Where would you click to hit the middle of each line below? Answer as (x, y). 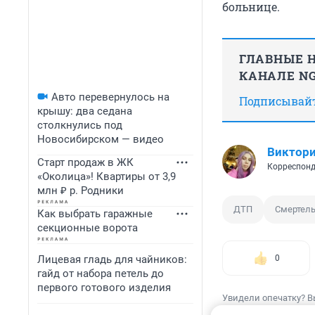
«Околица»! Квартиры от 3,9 (107, 176)
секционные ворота (88, 228)
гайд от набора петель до (101, 274)
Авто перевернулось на (110, 97)
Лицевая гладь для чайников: (112, 259)
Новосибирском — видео (101, 139)
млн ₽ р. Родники (81, 191)
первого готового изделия (104, 288)
